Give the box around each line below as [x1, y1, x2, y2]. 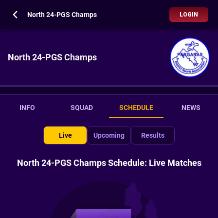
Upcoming [93, 131, 125, 139]
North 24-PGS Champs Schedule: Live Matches [17, 158, 201, 168]
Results [141, 131, 164, 139]
